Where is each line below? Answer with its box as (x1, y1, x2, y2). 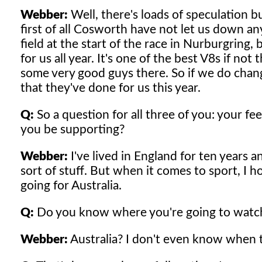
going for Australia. (20, 179, 122, 192)
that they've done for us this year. (20, 81, 201, 94)
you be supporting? (20, 123, 125, 136)
